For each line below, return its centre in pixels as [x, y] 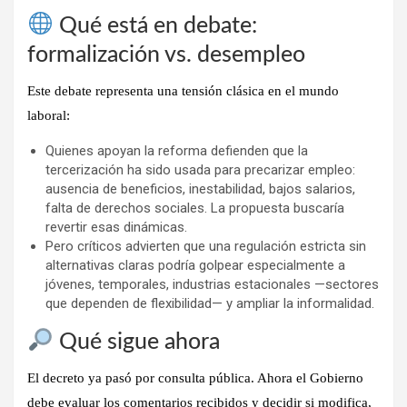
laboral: [49, 115]
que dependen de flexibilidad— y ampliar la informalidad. [210, 303]
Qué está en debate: [155, 25]
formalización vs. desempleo [166, 55]
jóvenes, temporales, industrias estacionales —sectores [212, 284]
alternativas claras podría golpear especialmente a [195, 265]
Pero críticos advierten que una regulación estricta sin [206, 246]
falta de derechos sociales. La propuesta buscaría [195, 208]
